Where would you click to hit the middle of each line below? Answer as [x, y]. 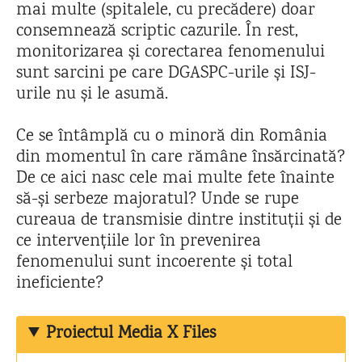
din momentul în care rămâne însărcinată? [181, 158]
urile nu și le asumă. [95, 95]
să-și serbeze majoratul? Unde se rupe [158, 200]
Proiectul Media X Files [131, 334]
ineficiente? [60, 284]
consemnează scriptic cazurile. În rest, [157, 32]
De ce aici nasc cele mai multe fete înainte [175, 179]
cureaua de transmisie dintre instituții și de [179, 221]
